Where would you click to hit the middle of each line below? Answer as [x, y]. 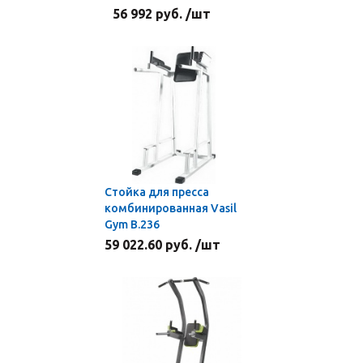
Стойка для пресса [157, 192]
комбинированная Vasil [171, 208]
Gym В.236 [132, 224]
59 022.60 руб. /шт [162, 245]
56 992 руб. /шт [162, 14]
